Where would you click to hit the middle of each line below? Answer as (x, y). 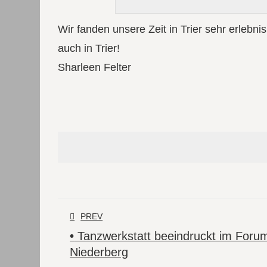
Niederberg (99, 252)
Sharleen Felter (95, 67)
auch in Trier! (89, 48)
